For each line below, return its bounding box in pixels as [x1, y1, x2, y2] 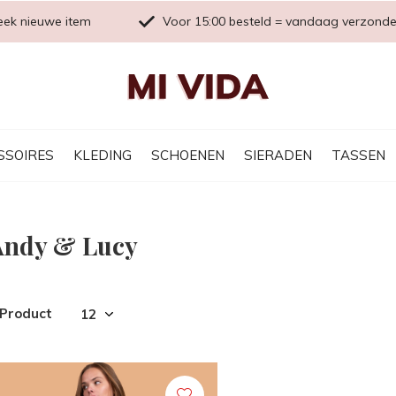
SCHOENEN [151, 146, 225, 164]
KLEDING [73, 146, 132, 164]
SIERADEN [244, 146, 312, 164]
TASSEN [331, 146, 385, 164]
